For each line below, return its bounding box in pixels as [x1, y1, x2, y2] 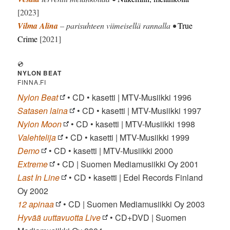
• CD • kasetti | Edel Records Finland [67, 171, 203, 184]
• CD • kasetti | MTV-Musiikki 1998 [69, 118, 196, 130]
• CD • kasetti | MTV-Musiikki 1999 [63, 131, 190, 144]
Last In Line [17, 171, 60, 184]
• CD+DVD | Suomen [108, 212, 187, 224]
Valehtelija [17, 131, 56, 144]
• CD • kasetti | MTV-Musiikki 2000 [47, 145, 174, 157]
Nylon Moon [17, 118, 62, 130]
